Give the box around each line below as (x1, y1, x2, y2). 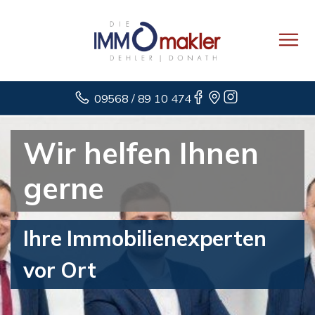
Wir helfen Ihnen (23, 134, 259, 172)
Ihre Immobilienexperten (23, 225, 266, 252)
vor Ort (23, 257, 96, 283)
